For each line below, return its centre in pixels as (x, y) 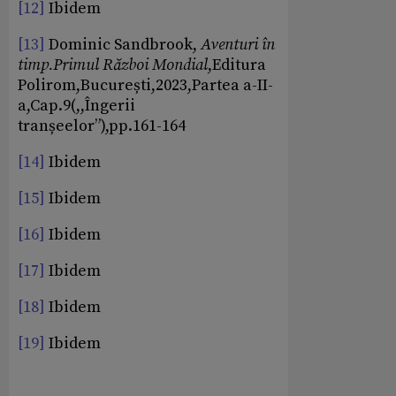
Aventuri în (238, 45)
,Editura (237, 65)
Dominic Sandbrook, (123, 45)
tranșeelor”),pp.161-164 (102, 126)
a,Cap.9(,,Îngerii (76, 106)
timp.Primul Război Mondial (113, 65)
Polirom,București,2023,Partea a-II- (145, 86)
